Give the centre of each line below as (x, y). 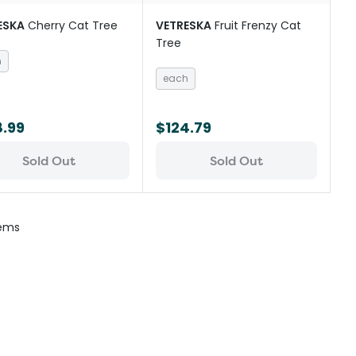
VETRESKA (184, 25)
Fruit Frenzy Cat (258, 25)
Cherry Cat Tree (72, 25)
